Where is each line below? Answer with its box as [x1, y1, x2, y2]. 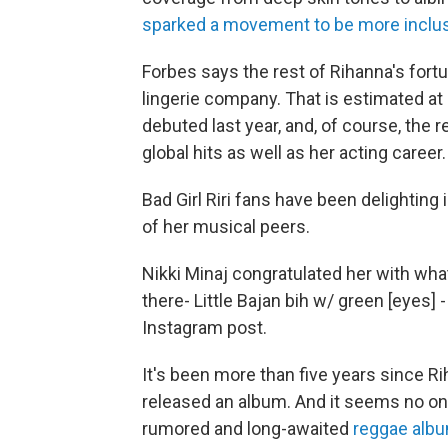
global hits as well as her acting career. [142, 142, 446, 163]
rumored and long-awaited [142, 418, 353, 439]
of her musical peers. [142, 216, 310, 237]
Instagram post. [142, 317, 267, 338]
